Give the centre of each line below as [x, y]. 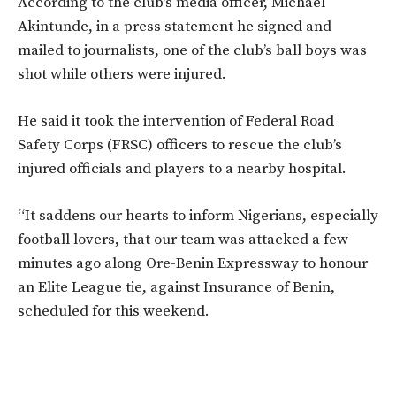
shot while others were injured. [122, 75]
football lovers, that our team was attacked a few [183, 240]
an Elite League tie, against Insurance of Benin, [176, 288]
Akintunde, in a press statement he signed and [175, 27]
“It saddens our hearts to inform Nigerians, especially [198, 216]
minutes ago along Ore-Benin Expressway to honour [193, 264]
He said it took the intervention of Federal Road [176, 122]
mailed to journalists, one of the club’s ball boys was [192, 51]
